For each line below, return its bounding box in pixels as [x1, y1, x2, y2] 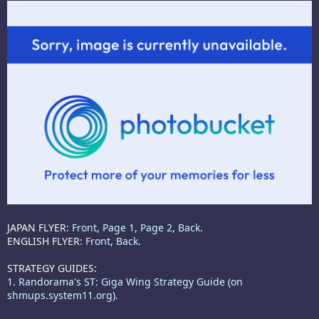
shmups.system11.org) [7, 288, 115, 302]
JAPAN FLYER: [7, 220, 72, 234]
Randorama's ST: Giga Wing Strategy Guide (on [19, 274, 243, 288]
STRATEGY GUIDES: [7, 261, 97, 275]
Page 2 [140, 220, 172, 234]
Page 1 [103, 220, 135, 234]
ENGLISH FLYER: [7, 234, 85, 248]
